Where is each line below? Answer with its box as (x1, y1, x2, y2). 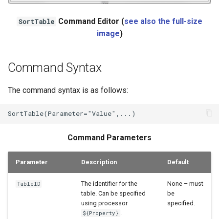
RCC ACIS (8, 78, 42, 88)
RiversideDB (8, 150, 51, 159)
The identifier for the (81, 179, 137, 187)
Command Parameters (67, 132, 152, 142)
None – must (167, 179, 203, 187)
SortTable (19, 17, 54, 26)
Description (81, 158, 117, 166)
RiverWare (8, 174, 43, 183)
